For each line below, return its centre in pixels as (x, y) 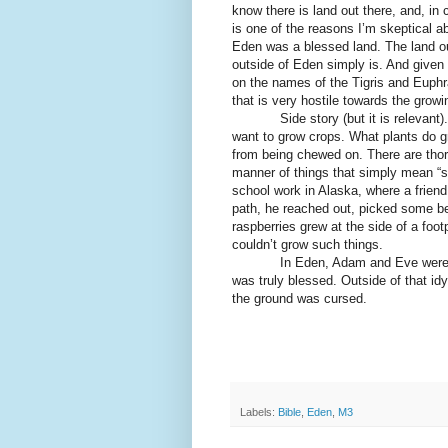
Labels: (259, 411)
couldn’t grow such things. (307, 244)
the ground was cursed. (299, 298)
